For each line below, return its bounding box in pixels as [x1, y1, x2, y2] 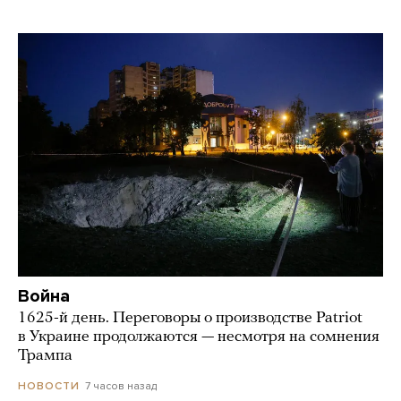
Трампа [18, 346, 73, 364]
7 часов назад [85, 379, 157, 392]
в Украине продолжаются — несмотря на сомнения [18, 328, 380, 346]
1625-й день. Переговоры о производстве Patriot [18, 309, 363, 327]
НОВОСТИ [18, 379, 80, 392]
